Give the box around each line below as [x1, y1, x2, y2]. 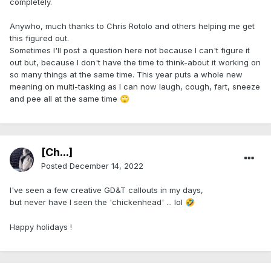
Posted [41, 161, 70, 171]
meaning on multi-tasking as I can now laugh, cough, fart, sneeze [10, 82, 260, 92]
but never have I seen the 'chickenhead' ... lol [10, 197, 185, 207]
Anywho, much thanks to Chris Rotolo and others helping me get [10, 21, 255, 31]
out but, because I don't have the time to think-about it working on [10, 57, 261, 68]
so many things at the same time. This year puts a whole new [10, 70, 243, 80]
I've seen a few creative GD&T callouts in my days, [10, 185, 203, 195]
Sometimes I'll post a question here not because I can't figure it [10, 45, 250, 56]
